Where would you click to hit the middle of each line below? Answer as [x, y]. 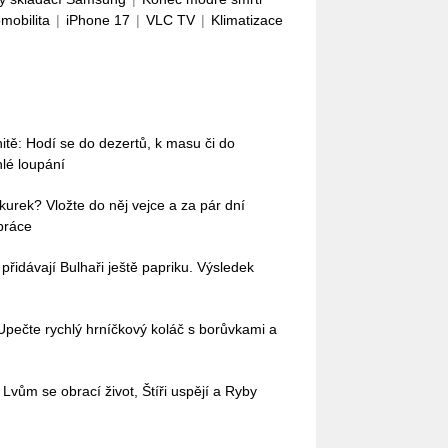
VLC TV [170, 20]
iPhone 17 [98, 20]
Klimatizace [247, 20]
